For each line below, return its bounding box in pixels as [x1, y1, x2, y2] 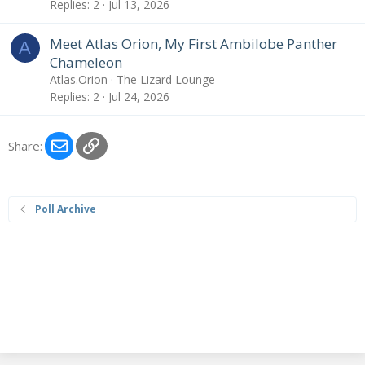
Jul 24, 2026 [108, 89, 169, 105]
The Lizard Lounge [117, 71, 215, 87]
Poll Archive [35, 202, 97, 216]
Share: [8, 138, 42, 155]
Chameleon [50, 52, 122, 72]
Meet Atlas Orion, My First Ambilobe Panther [50, 33, 337, 53]
